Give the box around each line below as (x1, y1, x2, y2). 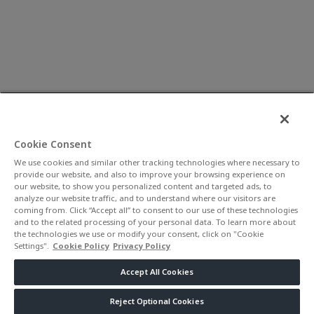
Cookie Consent (14, 135, 92, 155)
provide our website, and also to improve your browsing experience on (14, 166, 285, 183)
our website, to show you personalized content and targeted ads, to (14, 178, 272, 195)
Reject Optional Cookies (110, 293, 204, 310)
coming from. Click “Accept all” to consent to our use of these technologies (14, 202, 298, 219)
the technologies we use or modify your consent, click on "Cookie (14, 226, 264, 243)
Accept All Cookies (120, 264, 194, 280)
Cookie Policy (53, 238, 109, 254)
